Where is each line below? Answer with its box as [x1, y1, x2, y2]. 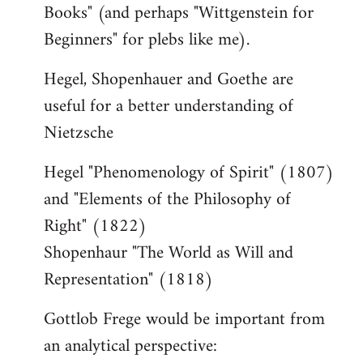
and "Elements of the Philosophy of [44, 184, 291, 216]
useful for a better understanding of [44, 91, 293, 123]
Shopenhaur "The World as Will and [44, 237, 293, 270]
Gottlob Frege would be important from [44, 304, 325, 336]
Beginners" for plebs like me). [44, 24, 250, 57]
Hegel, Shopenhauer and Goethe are [44, 64, 293, 96]
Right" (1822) [44, 211, 147, 243]
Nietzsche [44, 117, 113, 150]
